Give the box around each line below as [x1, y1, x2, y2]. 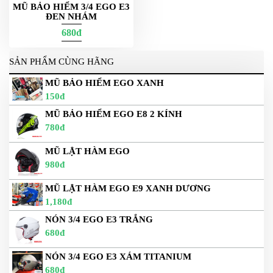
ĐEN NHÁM [46, 12, 97, 22]
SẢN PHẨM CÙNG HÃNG [9, 57, 114, 67]
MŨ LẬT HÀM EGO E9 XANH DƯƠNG [45, 183, 211, 194]
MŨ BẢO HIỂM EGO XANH [45, 78, 164, 88]
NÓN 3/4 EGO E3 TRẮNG [45, 214, 153, 225]
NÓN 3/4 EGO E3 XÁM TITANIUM [45, 252, 191, 262]
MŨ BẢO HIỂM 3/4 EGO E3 [13, 2, 130, 12]
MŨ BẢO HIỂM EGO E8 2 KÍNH [45, 109, 182, 119]
